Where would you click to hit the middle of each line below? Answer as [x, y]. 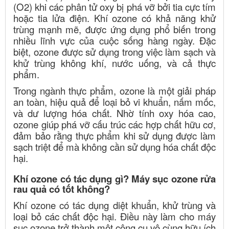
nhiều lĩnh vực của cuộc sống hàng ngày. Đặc [114, 40]
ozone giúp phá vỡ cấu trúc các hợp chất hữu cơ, [114, 124]
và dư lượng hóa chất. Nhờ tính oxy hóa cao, [114, 113]
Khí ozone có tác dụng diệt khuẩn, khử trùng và [114, 205]
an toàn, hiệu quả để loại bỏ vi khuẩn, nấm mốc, [114, 101]
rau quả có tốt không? [62, 189]
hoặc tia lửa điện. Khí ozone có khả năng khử [114, 18]
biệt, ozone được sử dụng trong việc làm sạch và [114, 51]
